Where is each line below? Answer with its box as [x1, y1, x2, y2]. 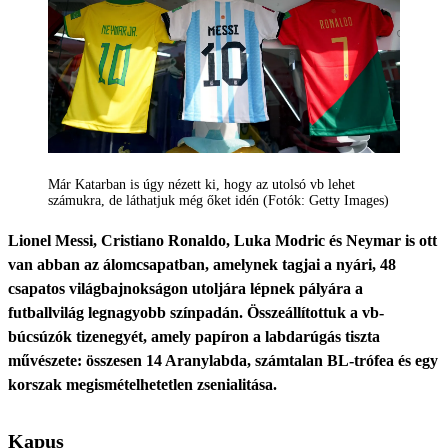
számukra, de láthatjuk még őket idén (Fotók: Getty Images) [48, 192, 389, 208]
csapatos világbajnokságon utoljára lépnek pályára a [8, 279, 363, 297]
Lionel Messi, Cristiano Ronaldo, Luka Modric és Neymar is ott [8, 231, 437, 249]
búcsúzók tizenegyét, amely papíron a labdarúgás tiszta [8, 327, 380, 345]
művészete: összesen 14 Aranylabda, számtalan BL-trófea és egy [8, 351, 438, 369]
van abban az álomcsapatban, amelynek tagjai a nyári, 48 [8, 255, 396, 273]
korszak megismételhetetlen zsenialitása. [8, 375, 277, 393]
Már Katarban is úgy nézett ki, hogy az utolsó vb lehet [48, 176, 355, 192]
